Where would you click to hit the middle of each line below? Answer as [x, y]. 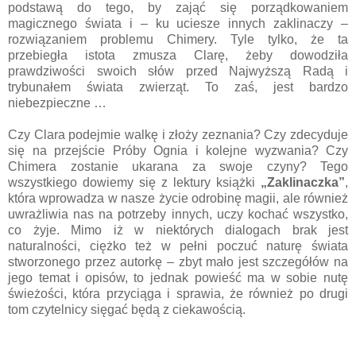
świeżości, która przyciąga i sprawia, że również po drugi [178, 293]
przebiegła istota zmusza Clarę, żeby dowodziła [178, 55]
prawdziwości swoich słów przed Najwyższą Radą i [178, 71]
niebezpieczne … [57, 103]
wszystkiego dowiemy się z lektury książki [134, 182]
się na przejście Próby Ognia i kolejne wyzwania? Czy [178, 150]
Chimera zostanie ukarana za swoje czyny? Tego [178, 166]
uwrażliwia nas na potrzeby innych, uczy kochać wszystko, [178, 214]
